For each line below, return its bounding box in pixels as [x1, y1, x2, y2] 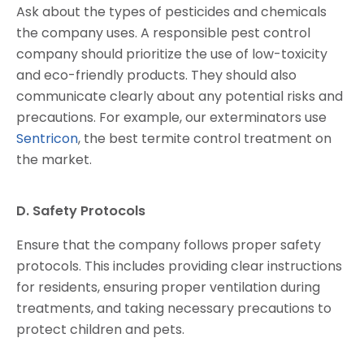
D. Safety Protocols [16, 201, 145, 221]
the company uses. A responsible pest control [16, 24, 310, 43]
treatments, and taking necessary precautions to [16, 299, 331, 318]
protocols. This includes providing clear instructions [16, 257, 342, 276]
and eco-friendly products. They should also [16, 66, 297, 85]
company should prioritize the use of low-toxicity [16, 45, 327, 64]
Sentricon [16, 129, 78, 149]
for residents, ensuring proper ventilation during [16, 278, 320, 297]
